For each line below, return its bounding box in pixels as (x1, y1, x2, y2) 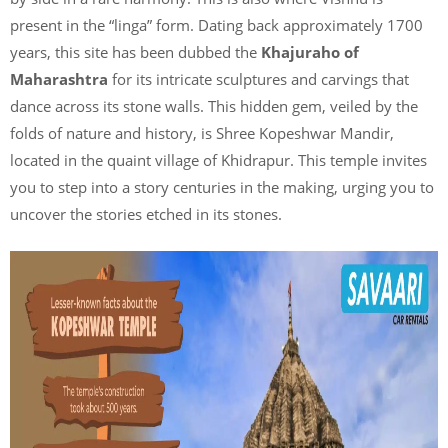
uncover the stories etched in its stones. (10, 204, 282, 224)
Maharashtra (10, 69, 112, 89)
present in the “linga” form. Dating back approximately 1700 (10, 15, 423, 35)
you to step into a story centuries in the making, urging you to (10, 177, 434, 197)
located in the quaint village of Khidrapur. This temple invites (10, 150, 427, 170)
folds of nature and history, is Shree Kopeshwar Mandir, (10, 123, 394, 143)
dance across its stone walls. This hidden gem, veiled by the (10, 96, 418, 116)
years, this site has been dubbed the (10, 42, 261, 62)
